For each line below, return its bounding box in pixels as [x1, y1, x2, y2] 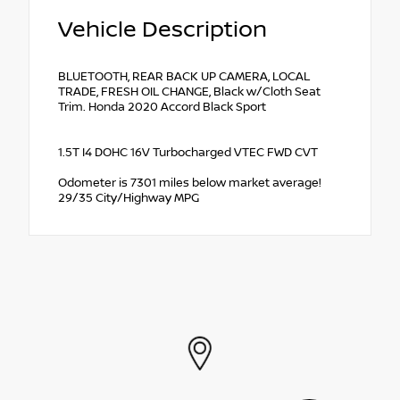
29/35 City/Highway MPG [58, 190, 199, 205]
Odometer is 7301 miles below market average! [58, 175, 321, 190]
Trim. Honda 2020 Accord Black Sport [58, 99, 266, 114]
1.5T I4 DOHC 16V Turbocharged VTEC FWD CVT [58, 145, 318, 160]
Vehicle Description [58, 16, 267, 43]
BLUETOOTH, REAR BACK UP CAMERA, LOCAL [58, 69, 310, 84]
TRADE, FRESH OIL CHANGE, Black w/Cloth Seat [58, 84, 321, 99]
